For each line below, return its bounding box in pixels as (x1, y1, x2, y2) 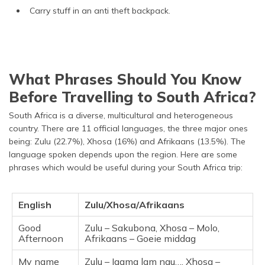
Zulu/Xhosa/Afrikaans (85, 198, 185, 211)
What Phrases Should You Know (9, 69, 241, 88)
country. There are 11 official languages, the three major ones (9, 122, 248, 134)
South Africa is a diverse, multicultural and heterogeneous (9, 109, 233, 121)
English (18, 198, 51, 211)
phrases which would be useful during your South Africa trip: (9, 161, 243, 173)
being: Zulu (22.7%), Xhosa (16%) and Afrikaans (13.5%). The (9, 135, 245, 147)
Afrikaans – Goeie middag (85, 232, 196, 244)
